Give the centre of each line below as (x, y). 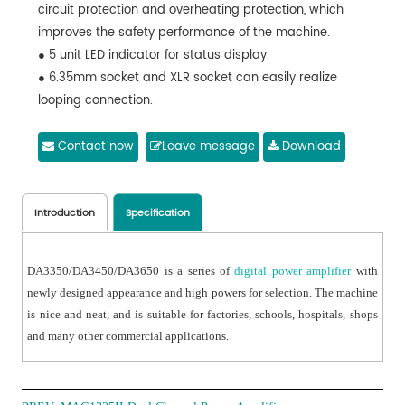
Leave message (208, 147)
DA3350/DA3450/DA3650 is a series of (131, 271)
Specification (158, 214)
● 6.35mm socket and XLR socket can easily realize (187, 79)
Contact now (94, 147)
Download (309, 147)
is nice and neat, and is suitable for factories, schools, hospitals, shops (202, 315)
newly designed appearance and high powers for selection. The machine (202, 293)
